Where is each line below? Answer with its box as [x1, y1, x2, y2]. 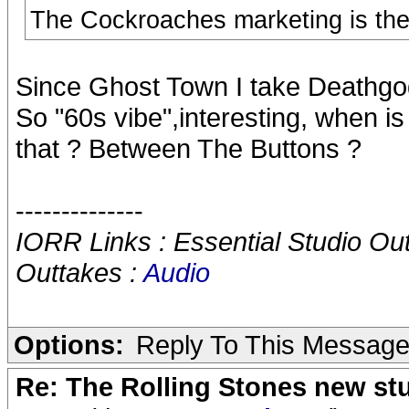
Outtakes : [16, 257, 143, 288]
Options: [14, 330, 124, 360]
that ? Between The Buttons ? [16, 133, 362, 163]
